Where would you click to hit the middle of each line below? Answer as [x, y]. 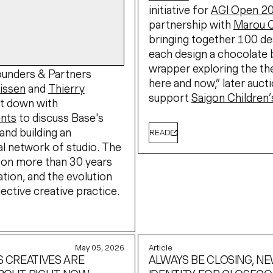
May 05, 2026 [100, 247]
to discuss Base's [60, 118]
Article [160, 247]
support [170, 98]
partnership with [191, 25]
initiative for [179, 10]
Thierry [66, 88]
